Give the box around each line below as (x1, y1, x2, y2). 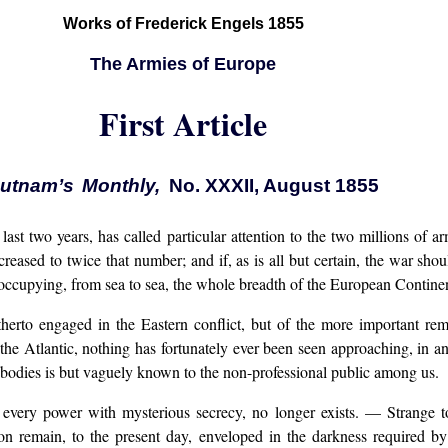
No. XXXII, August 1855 (169, 174, 380, 196)
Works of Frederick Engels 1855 (62, 15, 304, 33)
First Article (99, 99, 267, 147)
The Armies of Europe (90, 54, 276, 75)
